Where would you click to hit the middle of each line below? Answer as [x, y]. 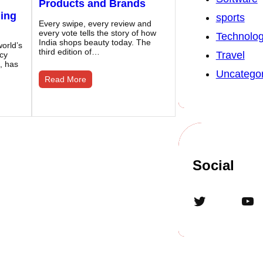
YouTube [244, 200]
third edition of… [69, 52]
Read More [65, 80]
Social [213, 166]
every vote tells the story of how [97, 33]
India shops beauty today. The [95, 43]
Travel [230, 55]
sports [230, 18]
